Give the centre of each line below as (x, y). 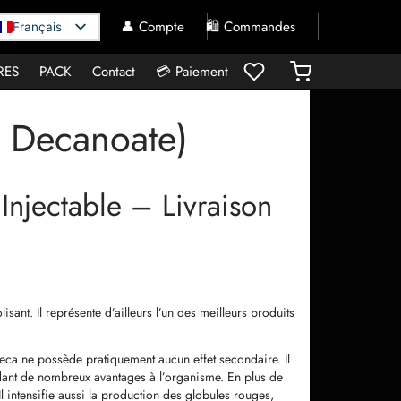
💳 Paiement (192, 71)
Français (37, 27)
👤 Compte (153, 27)
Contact (114, 71)
